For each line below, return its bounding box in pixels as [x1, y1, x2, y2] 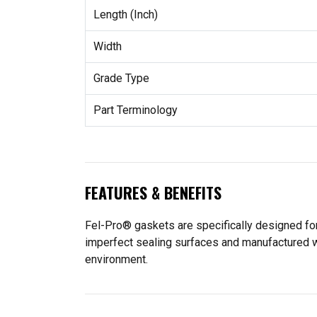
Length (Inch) [93, 7, 158, 21]
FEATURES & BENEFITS [85, 181, 221, 204]
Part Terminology [93, 103, 178, 117]
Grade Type [93, 71, 149, 85]
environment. [85, 252, 148, 266]
